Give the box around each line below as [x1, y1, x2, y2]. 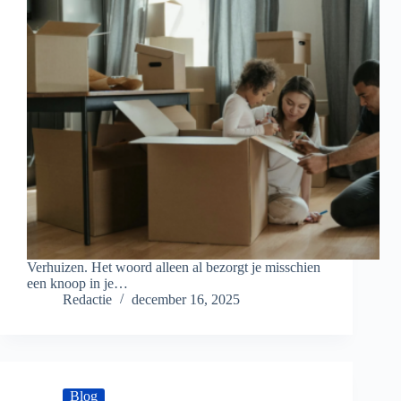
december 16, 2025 [132, 292, 240, 308]
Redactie [63, 292, 112, 308]
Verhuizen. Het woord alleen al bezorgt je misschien [27, 260, 320, 276]
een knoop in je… [27, 276, 128, 292]
